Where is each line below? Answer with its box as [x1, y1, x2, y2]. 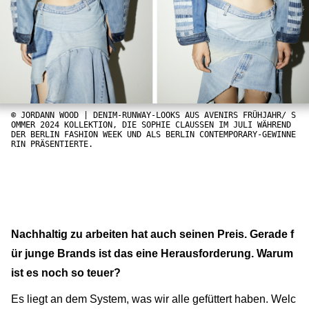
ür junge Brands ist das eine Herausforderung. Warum [11, 248, 293, 260]
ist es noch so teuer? [11, 267, 123, 279]
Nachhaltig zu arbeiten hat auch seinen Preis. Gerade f [11, 228, 294, 241]
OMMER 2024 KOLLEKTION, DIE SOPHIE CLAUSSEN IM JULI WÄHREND [11, 120, 291, 130]
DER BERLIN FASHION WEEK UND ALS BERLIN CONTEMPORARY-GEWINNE [11, 130, 296, 140]
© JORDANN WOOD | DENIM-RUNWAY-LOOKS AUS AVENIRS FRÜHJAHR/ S [11, 110, 296, 121]
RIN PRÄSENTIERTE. [11, 139, 93, 150]
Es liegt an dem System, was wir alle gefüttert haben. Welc [11, 293, 296, 306]
